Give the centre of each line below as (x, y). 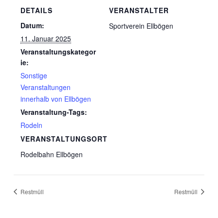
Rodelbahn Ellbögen (52, 154)
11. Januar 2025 (46, 38)
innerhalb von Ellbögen (56, 99)
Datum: (33, 25)
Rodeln (32, 125)
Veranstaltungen (46, 87)
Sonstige (34, 75)
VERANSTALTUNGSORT (64, 138)
